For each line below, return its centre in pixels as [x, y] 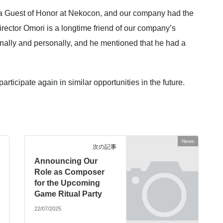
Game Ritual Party [68, 194]
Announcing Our [66, 161]
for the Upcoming [67, 183]
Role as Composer [70, 172]
